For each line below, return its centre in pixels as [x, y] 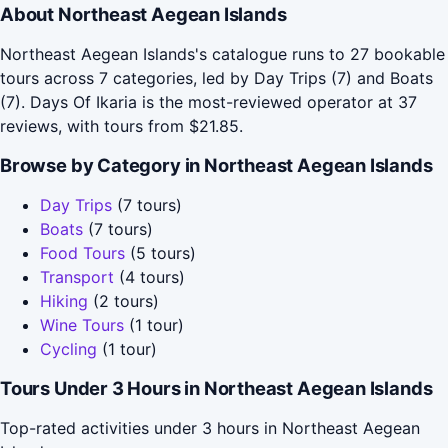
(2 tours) [123, 300]
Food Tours [82, 252]
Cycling [68, 348]
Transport [77, 276]
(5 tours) [160, 252]
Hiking [64, 300]
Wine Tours [82, 324]
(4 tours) [149, 276]
